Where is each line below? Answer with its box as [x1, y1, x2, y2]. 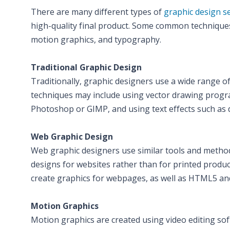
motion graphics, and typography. [31, 34, 161, 45]
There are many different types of [31, 6, 164, 17]
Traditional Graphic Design [31, 62, 142, 73]
